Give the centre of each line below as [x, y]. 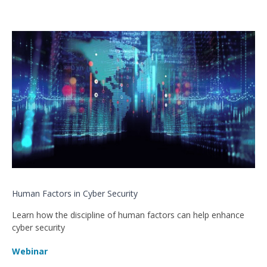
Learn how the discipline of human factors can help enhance [128, 215]
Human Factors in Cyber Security [75, 194]
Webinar [30, 252]
